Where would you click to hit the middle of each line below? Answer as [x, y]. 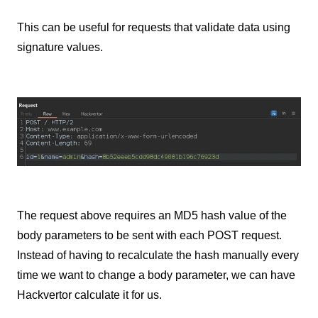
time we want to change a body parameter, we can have [156, 275]
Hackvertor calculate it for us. [89, 295]
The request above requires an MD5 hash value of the [152, 216]
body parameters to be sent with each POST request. [149, 236]
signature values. [60, 48]
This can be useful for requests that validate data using [154, 28]
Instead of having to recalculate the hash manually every [158, 256]
